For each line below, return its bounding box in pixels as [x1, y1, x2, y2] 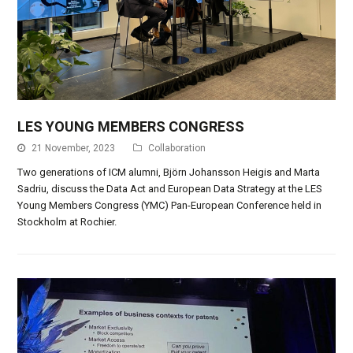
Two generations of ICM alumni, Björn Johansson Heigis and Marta [17, 165, 321, 178]
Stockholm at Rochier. [17, 215, 117, 228]
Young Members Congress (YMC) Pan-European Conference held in [17, 199, 322, 211]
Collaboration [148, 142, 206, 154]
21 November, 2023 [32, 142, 116, 154]
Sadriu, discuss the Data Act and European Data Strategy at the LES [17, 182, 323, 195]
